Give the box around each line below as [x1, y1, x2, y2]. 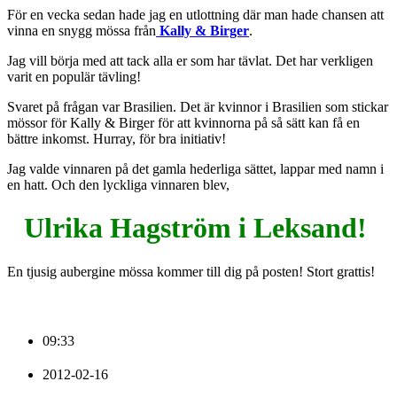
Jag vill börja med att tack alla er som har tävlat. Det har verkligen [7, 52, 373, 68]
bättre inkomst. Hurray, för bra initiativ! [7, 130, 226, 146]
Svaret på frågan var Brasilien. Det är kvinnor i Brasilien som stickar [7, 98, 388, 114]
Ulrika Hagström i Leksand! [23, 212, 374, 245]
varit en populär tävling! [7, 68, 141, 84]
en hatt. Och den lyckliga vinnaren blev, [7, 176, 230, 192]
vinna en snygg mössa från [7, 22, 156, 38]
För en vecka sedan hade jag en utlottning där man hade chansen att [7, 6, 384, 22]
